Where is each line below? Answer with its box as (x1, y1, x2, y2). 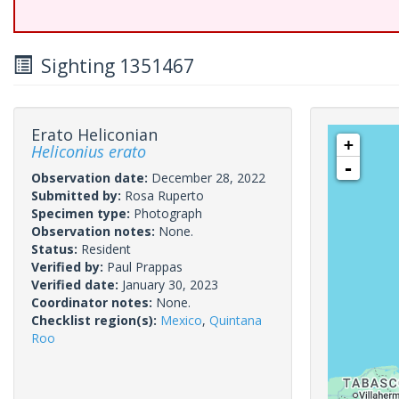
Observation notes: (31, 223, 159, 240)
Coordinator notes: (31, 294, 156, 311)
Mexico (160, 312, 202, 329)
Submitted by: (31, 187, 125, 204)
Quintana (209, 312, 262, 329)
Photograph (134, 205, 202, 222)
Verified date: (31, 276, 122, 293)
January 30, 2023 (122, 276, 218, 293)
